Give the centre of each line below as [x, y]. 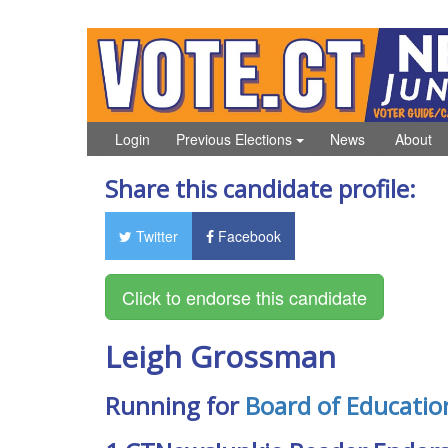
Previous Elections [236, 138]
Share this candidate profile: [260, 188]
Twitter [154, 235]
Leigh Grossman [220, 356]
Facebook [247, 235]
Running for [174, 405]
